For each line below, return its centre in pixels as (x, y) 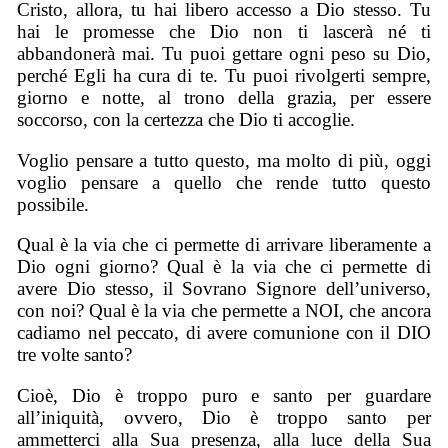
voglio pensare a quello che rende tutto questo (224, 182)
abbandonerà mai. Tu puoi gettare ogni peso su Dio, (224, 53)
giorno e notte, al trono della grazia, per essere (224, 97)
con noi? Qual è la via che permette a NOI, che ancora (224, 311)
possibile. (53, 204)
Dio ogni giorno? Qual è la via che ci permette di (224, 267)
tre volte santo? (75, 355)
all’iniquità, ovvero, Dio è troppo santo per (224, 417)
